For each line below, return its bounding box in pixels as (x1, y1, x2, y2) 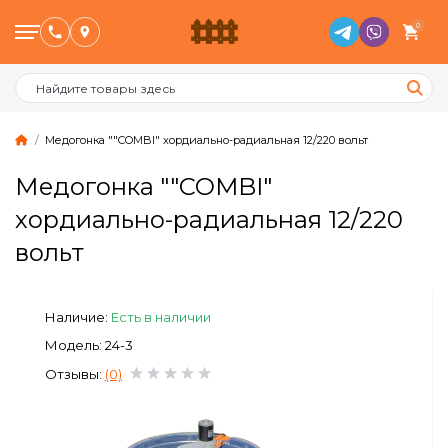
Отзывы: (45, 366, 105, 382)
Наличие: (45, 309, 111, 325)
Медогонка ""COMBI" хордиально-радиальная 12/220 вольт (45, 133, 368, 147)
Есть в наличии (111, 309, 211, 325)
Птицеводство (116, 194, 221, 213)
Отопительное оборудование (116, 402, 331, 421)
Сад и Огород (116, 350, 216, 369)
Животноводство (116, 246, 240, 265)
